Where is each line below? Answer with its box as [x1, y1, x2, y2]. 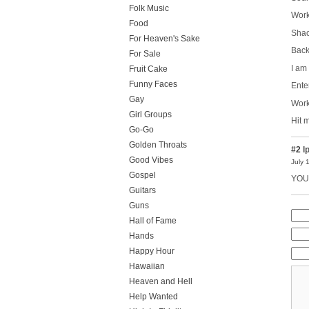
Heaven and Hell [129, 277, 192, 286]
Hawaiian [129, 261, 165, 271]
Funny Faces [129, 79, 177, 89]
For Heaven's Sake [129, 34, 200, 43]
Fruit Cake [129, 64, 168, 74]
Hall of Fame [129, 216, 177, 226]
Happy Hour [129, 246, 175, 256]
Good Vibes [129, 155, 173, 165]
